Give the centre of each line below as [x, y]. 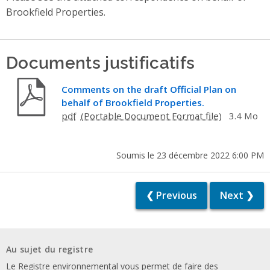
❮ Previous [171, 196]
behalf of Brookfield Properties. [133, 102]
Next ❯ [237, 196]
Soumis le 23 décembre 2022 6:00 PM [190, 155]
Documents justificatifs [101, 61]
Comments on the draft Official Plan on [149, 89]
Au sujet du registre [50, 249]
